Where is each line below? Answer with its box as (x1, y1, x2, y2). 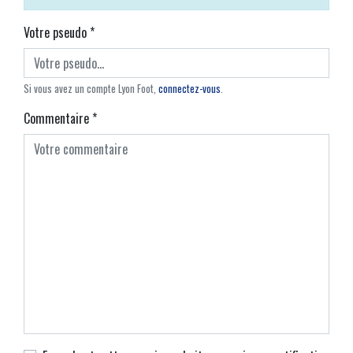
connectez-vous (158, 81, 221, 97)
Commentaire (24, 109, 92, 128)
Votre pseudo (24, 23, 90, 43)
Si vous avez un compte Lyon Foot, (24, 81, 158, 97)
